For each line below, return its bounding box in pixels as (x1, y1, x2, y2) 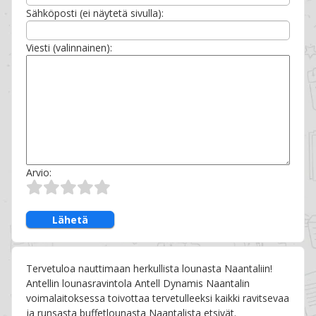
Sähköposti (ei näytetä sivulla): (26, 6, 164, 20)
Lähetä (52, 212, 89, 226)
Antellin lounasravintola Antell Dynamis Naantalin (26, 276, 250, 291)
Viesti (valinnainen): (26, 41, 113, 55)
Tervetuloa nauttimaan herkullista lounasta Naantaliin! (26, 262, 273, 276)
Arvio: (26, 166, 52, 180)
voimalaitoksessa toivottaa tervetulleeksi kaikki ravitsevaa (26, 291, 290, 305)
